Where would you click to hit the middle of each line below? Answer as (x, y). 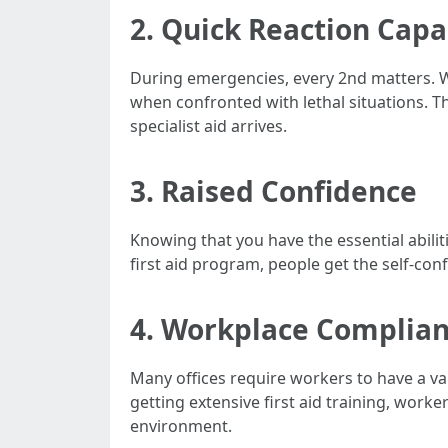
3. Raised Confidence (273, 191)
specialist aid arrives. (208, 126)
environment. (181, 426)
